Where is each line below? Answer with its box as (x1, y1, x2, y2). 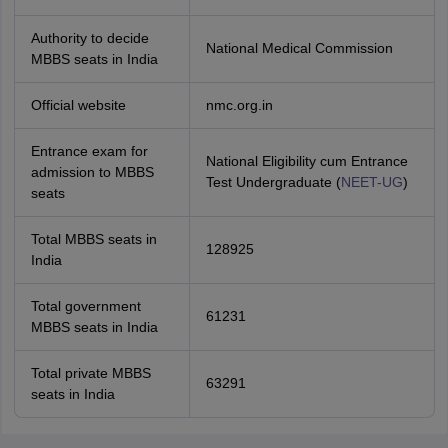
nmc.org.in (205, 97, 273, 113)
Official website (30, 97, 126, 113)
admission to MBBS (30, 164, 154, 180)
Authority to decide (30, 30, 149, 46)
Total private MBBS (30, 365, 151, 381)
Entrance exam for (30, 143, 148, 159)
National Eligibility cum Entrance (205, 153, 408, 169)
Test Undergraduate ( (205, 174, 341, 190)
